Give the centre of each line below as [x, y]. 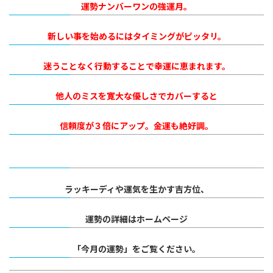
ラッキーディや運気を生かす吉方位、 [136, 189]
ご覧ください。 [171, 249]
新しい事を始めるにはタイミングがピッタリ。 [136, 36]
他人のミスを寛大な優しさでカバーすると [136, 96]
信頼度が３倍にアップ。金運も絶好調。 [136, 126]
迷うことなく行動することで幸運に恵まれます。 [136, 66]
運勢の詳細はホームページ [136, 219]
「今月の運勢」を [107, 249]
